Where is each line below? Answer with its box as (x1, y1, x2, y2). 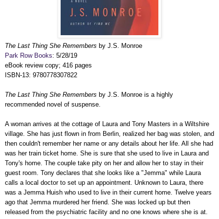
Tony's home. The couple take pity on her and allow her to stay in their (5, 159, 203, 167)
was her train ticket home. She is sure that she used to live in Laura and (5, 149, 209, 157)
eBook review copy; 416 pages (5, 61, 92, 69)
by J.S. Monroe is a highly (97, 90, 173, 98)
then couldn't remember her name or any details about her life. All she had (5, 139, 213, 147)
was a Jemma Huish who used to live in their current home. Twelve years (5, 188, 212, 196)
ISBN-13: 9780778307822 (5, 71, 77, 79)
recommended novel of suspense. (5, 100, 101, 108)
